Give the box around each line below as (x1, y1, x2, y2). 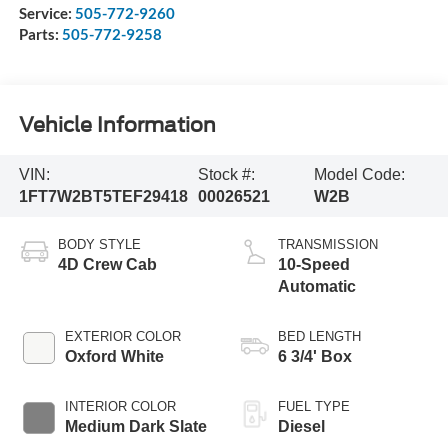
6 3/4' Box (278, 347, 352, 365)
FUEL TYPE (278, 398, 350, 414)
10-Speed (278, 255, 350, 273)
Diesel (278, 417, 325, 435)
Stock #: (197, 166, 255, 184)
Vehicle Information (18, 113, 216, 138)
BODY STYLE (57, 236, 141, 252)
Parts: (18, 24, 62, 43)
